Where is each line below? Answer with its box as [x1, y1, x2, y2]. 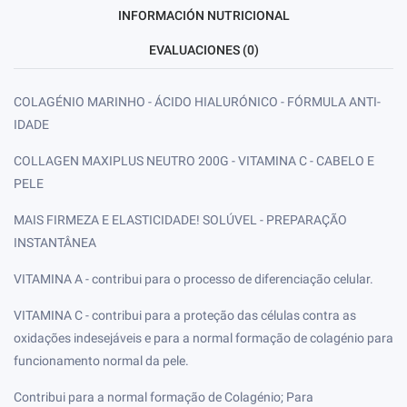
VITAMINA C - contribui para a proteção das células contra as [14, 308, 356, 323]
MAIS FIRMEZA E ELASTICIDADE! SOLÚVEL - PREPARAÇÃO [14, 213, 347, 228]
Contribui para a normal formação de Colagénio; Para [14, 390, 313, 405]
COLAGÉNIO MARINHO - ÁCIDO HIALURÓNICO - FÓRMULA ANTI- [14, 94, 381, 110]
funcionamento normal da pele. [14, 353, 189, 369]
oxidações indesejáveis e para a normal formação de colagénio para [14, 331, 393, 346]
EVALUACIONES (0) [148, 43, 259, 58]
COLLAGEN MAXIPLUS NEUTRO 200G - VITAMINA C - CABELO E [14, 154, 374, 169]
